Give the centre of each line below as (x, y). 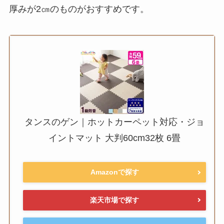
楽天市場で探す (114, 200)
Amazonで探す (114, 172)
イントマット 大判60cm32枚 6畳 (114, 138)
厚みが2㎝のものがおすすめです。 (79, 9)
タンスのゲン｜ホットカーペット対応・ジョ (114, 122)
